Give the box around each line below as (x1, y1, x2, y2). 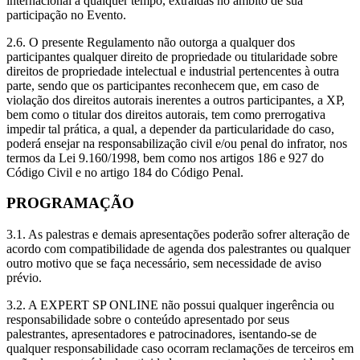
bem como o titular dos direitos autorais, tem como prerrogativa (6, 107, 325, 121)
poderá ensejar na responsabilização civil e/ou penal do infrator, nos (6, 136, 347, 150)
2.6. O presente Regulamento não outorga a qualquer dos (6, 35, 295, 49)
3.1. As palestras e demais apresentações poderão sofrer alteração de (6, 227, 350, 242)
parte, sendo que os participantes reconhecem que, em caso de (6, 78, 319, 92)
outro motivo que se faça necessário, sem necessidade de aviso (6, 256, 321, 271)
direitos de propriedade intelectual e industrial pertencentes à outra (6, 63, 339, 78)
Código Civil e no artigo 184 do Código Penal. (6, 165, 243, 179)
